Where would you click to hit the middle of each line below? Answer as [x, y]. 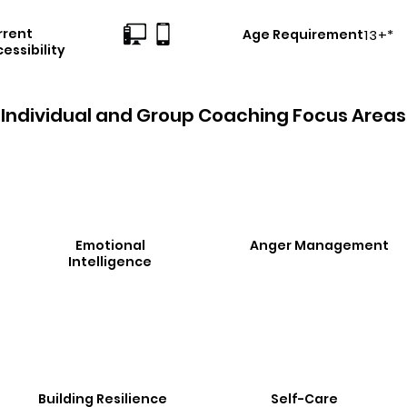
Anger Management [319, 245]
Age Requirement [303, 35]
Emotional [110, 245]
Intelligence [110, 262]
